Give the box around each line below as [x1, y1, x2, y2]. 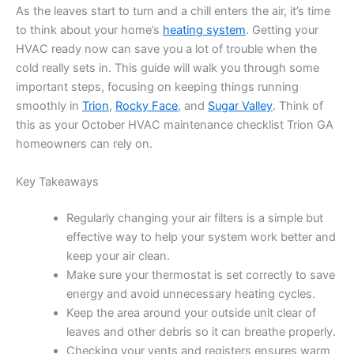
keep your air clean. [66, 248, 170, 263]
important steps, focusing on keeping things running [16, 80, 299, 95]
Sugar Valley [208, 99, 273, 114]
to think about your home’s [16, 23, 163, 38]
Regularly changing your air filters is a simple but [66, 210, 323, 225]
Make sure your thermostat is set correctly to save [66, 267, 335, 282]
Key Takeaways [16, 174, 99, 189]
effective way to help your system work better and [66, 229, 336, 244]
